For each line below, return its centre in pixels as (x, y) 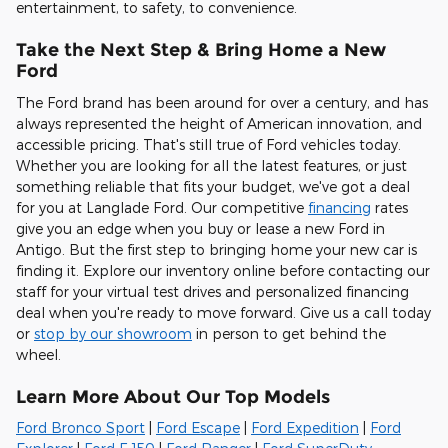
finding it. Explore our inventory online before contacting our (223, 270)
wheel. (38, 354)
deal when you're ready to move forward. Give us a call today (223, 312)
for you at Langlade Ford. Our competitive (162, 207)
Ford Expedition (305, 428)
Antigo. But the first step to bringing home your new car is (216, 249)
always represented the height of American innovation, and (219, 123)
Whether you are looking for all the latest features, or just (211, 165)
